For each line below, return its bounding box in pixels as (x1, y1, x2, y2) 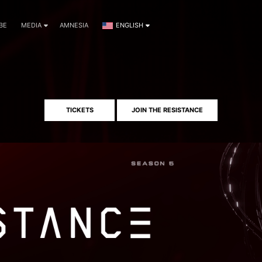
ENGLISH (116, 21, 143, 29)
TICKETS (65, 106, 94, 114)
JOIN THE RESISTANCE (132, 106, 203, 114)
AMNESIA (60, 21, 88, 29)
